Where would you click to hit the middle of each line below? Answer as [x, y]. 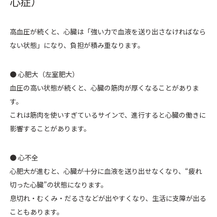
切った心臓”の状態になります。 [59, 185]
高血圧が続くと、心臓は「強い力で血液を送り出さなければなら [108, 32]
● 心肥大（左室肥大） [44, 74]
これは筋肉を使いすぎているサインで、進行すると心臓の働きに [108, 115]
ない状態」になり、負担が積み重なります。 [77, 45]
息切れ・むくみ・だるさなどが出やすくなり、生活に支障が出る [108, 198]
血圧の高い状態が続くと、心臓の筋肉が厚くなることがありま [104, 88]
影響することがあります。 [50, 129]
